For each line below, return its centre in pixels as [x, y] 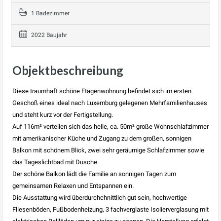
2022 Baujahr [48, 35]
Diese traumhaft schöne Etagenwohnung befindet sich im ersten [102, 91]
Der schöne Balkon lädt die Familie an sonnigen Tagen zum [94, 174]
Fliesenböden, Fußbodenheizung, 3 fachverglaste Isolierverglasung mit [110, 209]
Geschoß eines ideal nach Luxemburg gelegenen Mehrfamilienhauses [110, 103]
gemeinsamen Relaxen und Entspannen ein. [73, 185]
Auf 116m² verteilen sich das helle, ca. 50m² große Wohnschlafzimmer [110, 126]
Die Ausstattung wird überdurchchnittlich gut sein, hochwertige [100, 197]
